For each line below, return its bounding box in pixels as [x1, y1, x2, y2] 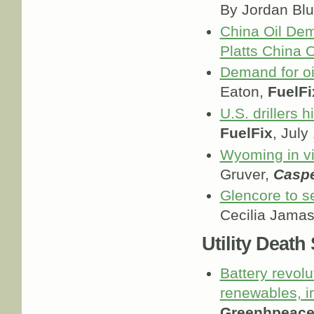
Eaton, [219, 83, 268, 101]
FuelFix [219, 125, 273, 142]
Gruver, [219, 165, 273, 183]
